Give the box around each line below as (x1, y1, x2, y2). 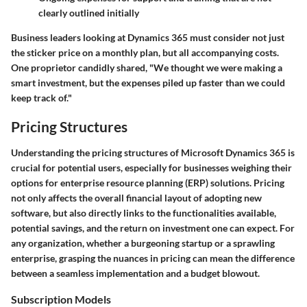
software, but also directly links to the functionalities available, (11, 206, 276, 219)
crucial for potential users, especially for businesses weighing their (11, 161, 292, 173)
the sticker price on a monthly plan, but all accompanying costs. (11, 47, 279, 59)
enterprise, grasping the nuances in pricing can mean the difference (11, 251, 295, 264)
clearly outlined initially (38, 7, 139, 19)
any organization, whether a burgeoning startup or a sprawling (11, 236, 275, 249)
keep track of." (11, 92, 72, 104)
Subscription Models (11, 292, 111, 306)
